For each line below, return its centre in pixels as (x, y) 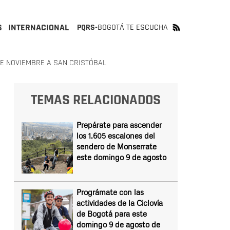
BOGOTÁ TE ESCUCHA (133, 27)
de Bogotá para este (111, 214)
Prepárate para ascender (119, 125)
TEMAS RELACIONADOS (95, 100)
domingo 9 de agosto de (118, 224)
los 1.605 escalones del (116, 136)
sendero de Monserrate (116, 146)
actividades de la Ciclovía (119, 203)
